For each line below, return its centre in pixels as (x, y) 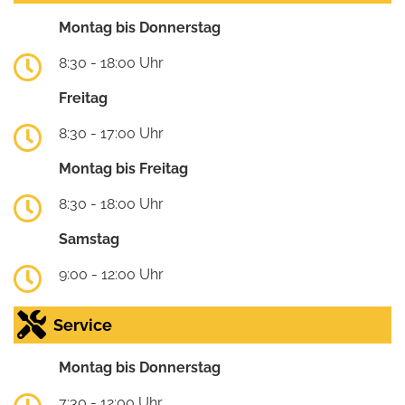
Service (83, 325)
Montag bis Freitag (123, 168)
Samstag (89, 239)
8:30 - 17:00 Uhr (111, 133)
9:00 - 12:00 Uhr (111, 274)
